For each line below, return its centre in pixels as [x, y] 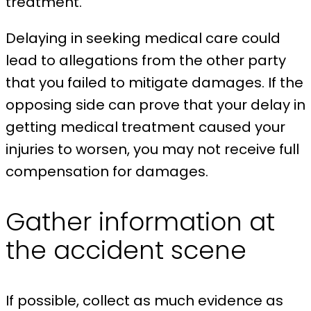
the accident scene [126, 251]
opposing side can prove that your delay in [155, 105]
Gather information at [140, 222]
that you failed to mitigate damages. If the [154, 83]
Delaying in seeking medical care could [143, 39]
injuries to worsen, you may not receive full [152, 150]
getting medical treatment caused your [145, 127]
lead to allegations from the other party [146, 61]
